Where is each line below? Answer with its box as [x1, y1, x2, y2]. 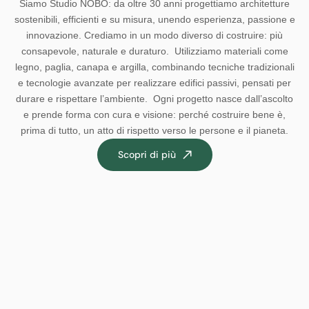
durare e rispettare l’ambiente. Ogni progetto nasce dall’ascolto [16, 93, 293, 104]
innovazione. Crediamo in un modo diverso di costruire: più [26, 30, 283, 41]
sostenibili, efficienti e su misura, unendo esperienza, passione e [14, 14, 295, 25]
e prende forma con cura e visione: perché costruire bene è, [23, 109, 286, 120]
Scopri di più [117, 148, 176, 161]
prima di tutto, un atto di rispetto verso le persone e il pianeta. [21, 125, 288, 136]
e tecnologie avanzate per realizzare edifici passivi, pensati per [18, 77, 291, 88]
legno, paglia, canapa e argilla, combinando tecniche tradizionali [14, 61, 295, 72]
